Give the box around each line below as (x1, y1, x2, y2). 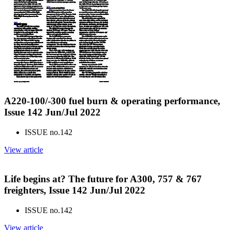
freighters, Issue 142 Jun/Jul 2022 (4, 184, 145, 196)
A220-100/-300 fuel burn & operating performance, (4, 95, 220, 107)
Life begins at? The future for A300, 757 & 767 (4, 173, 202, 184)
